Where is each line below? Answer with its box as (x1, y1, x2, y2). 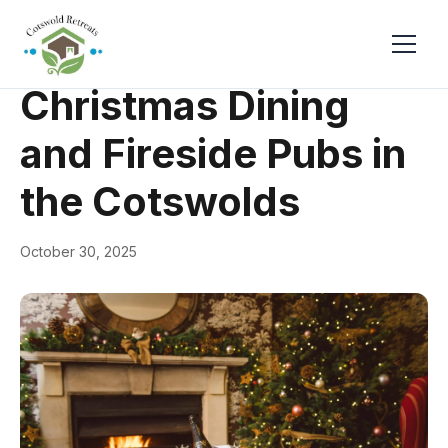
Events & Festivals (87, 43, 202, 59)
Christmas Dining (20, 81, 350, 130)
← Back (20, 42, 71, 59)
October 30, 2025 (20, 243, 137, 260)
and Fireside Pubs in (20, 129, 406, 178)
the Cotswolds (20, 177, 300, 226)
